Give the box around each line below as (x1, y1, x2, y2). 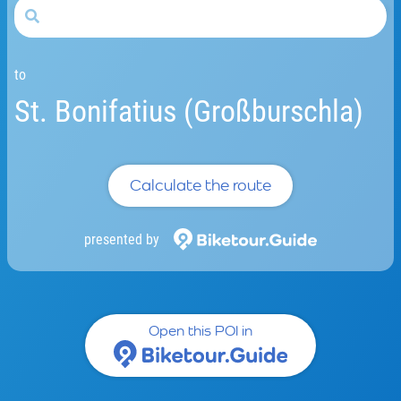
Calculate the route (130, 175, 271, 195)
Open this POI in (149, 322, 252, 340)
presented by (84, 230, 159, 248)
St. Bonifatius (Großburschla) (14, 92, 363, 129)
